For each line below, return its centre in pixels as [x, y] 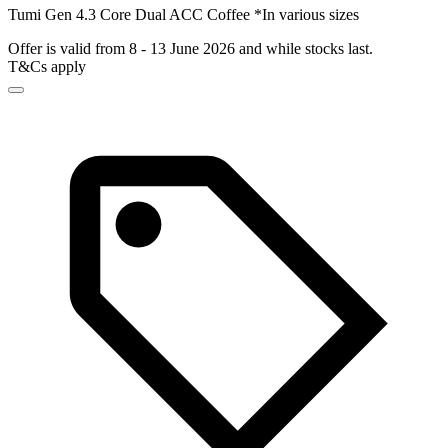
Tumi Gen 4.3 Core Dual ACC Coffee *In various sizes [183, 15]
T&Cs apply [47, 67]
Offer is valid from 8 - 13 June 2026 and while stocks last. [190, 49]
